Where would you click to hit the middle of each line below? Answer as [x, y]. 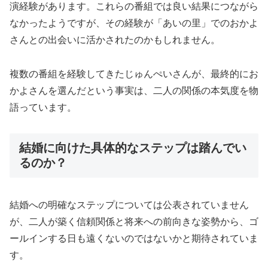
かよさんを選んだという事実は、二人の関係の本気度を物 [134, 90]
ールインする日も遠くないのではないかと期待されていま [134, 239]
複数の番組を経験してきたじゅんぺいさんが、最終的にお [134, 74]
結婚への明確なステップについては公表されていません [129, 205]
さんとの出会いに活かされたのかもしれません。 [115, 40]
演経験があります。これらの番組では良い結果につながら [134, 7]
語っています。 [43, 107]
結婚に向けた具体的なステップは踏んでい [133, 147]
